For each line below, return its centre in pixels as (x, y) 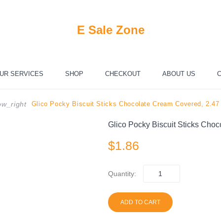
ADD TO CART (140, 202)
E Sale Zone (110, 30)
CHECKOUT (123, 74)
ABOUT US (179, 74)
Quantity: (122, 173)
